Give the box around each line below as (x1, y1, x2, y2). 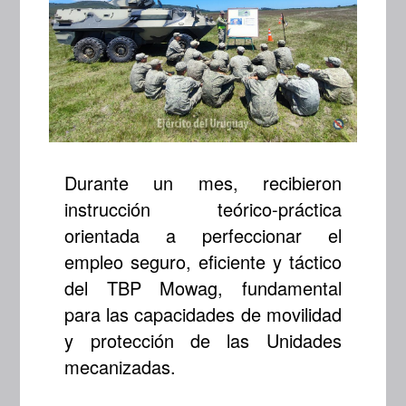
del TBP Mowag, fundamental (64, 274, 342, 301)
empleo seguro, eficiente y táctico (64, 247, 342, 275)
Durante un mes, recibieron (64, 169, 342, 196)
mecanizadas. (64, 353, 177, 380)
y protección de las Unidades (64, 326, 342, 353)
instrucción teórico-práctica (64, 195, 342, 222)
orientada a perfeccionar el (64, 221, 342, 248)
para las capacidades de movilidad (64, 300, 342, 327)
